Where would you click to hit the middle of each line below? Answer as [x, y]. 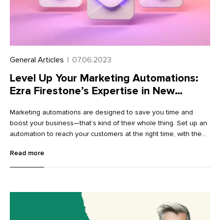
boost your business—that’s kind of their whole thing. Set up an [109, 123]
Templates [36, 104]
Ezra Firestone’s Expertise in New [92, 91]
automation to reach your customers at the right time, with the [106, 134]
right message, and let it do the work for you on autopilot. [99, 145]
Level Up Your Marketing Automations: [104, 78]
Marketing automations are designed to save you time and [101, 112]
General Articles [37, 60]
